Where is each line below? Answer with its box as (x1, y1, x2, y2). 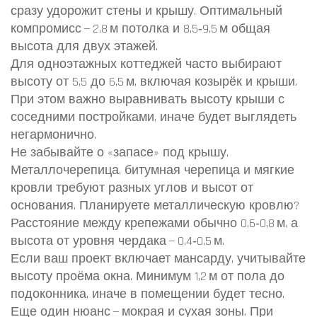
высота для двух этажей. (11, 38, 158, 54)
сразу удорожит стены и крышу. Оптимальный (11, 3, 282, 19)
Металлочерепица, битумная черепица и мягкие (11, 162, 294, 178)
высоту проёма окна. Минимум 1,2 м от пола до (11, 268, 284, 284)
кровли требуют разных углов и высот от (11, 180, 253, 196)
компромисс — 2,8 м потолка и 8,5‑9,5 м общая (11, 21, 270, 37)
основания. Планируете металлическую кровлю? (11, 197, 299, 214)
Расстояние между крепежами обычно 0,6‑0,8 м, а (11, 215, 298, 231)
